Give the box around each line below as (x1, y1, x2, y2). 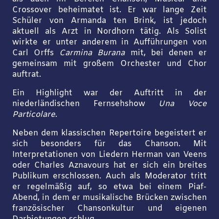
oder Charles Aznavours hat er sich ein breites (12, 160, 207, 172)
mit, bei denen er (125, 47, 207, 59)
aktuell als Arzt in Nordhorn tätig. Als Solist (12, 26, 207, 37)
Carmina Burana (59, 47, 125, 59)
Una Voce (158, 98, 207, 109)
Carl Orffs (12, 47, 60, 59)
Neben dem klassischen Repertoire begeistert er (12, 128, 207, 139)
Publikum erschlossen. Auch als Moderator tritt (12, 171, 207, 182)
